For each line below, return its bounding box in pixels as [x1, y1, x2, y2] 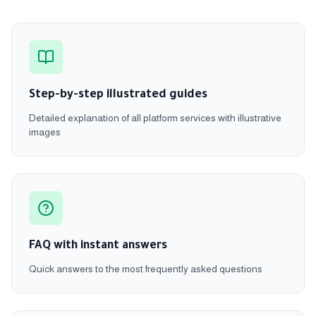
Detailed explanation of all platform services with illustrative [29, 111, 281, 123]
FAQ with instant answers [29, 239, 167, 253]
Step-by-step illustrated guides [29, 88, 207, 102]
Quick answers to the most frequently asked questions [29, 262, 262, 274]
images [29, 126, 61, 138]
